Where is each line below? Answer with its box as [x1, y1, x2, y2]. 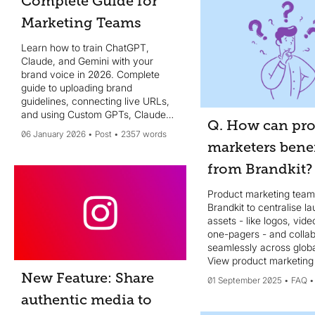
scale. [21, 148, 48, 160]
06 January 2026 [21, 128, 86, 139]
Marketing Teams [21, 14, 141, 31]
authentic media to [21, 291, 152, 308]
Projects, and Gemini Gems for [21, 121, 158, 134]
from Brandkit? [207, 161, 312, 178]
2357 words [121, 128, 167, 139]
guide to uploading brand [21, 81, 132, 94]
